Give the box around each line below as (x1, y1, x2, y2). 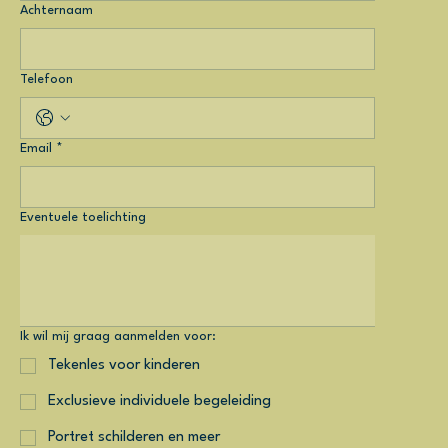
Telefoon (19, 73, 73, 87)
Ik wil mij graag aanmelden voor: (19, 330, 216, 344)
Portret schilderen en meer (47, 430, 220, 446)
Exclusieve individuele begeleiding (47, 394, 271, 410)
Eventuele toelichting (19, 211, 146, 225)
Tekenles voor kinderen (47, 358, 200, 374)
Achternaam (19, 4, 93, 18)
